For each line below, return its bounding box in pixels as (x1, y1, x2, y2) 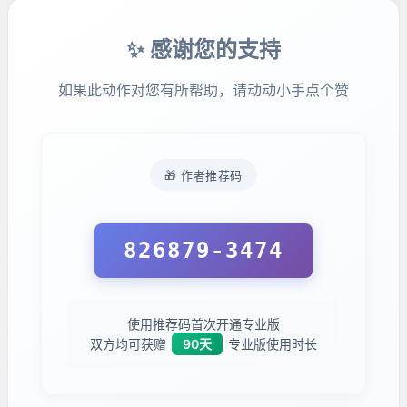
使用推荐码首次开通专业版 (127, 316, 280, 333)
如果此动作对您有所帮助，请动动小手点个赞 (58, 81, 349, 100)
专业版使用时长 (224, 336, 317, 352)
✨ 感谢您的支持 (126, 36, 281, 64)
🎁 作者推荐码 (164, 168, 243, 184)
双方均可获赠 (90, 336, 170, 352)
